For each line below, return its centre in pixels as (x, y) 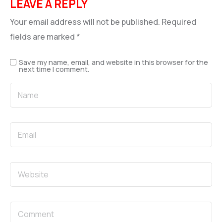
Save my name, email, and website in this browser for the (113, 62)
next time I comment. (54, 69)
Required (179, 22)
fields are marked (43, 36)
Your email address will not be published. (85, 22)
